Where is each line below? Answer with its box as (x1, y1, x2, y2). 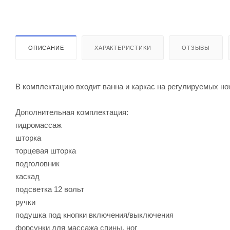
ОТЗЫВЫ (182, 44, 210, 51)
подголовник (15, 159, 60, 168)
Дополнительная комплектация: (15, 107, 128, 117)
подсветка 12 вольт (15, 184, 84, 194)
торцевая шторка (15, 146, 76, 155)
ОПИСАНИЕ (28, 44, 64, 51)
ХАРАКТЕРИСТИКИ (94, 44, 151, 51)
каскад (15, 171, 40, 181)
